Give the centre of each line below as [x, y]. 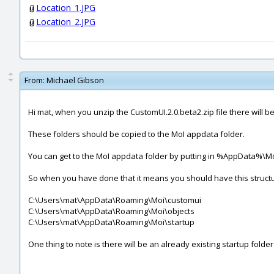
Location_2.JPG [66, 22]
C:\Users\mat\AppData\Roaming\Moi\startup [111, 222]
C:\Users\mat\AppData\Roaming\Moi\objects [111, 211]
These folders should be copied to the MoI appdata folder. [136, 134]
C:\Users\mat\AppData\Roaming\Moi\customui [115, 200]
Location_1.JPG [66, 8]
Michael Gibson [75, 80]
